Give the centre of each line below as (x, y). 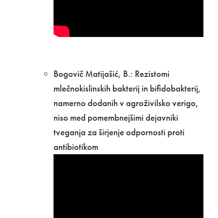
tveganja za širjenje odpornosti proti (119, 132)
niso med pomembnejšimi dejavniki (116, 117)
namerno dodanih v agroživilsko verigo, (126, 103)
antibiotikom (78, 146)
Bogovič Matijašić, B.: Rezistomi (111, 73)
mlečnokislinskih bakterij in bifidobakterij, (127, 88)
